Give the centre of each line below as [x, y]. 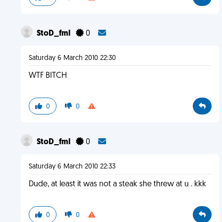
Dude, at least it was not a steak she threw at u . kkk [117, 184]
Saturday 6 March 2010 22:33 [72, 167]
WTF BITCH [48, 76]
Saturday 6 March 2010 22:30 [72, 58]
